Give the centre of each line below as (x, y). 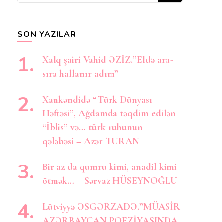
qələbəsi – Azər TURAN (90, 141)
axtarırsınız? (40, 13)
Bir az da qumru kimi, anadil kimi (109, 167)
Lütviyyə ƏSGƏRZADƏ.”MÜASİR (111, 207)
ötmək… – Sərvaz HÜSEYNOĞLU (110, 181)
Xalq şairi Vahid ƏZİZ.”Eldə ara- (107, 60)
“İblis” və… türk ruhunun (92, 127)
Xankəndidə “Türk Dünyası (97, 100)
